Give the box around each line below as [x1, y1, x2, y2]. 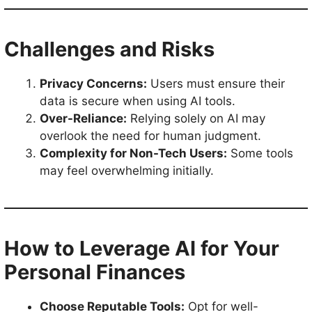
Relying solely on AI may [127, 111, 265, 125]
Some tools [227, 146, 293, 160]
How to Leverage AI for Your [4, 236, 279, 260]
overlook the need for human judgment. [40, 129, 261, 143]
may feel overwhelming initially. [40, 164, 214, 178]
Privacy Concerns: [40, 77, 147, 91]
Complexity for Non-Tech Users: [40, 146, 227, 160]
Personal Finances [4, 260, 185, 284]
